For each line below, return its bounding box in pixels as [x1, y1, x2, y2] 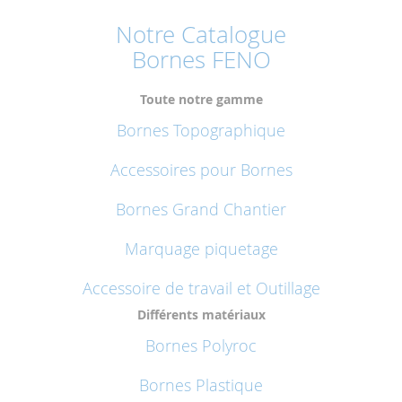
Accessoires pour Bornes [109, 159, 293, 181]
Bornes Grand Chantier [116, 198, 286, 221]
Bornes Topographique [117, 119, 285, 142]
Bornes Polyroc [145, 335, 257, 357]
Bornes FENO [131, 44, 271, 76]
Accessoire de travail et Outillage [82, 277, 320, 300]
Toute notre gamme [139, 91, 263, 109]
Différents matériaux [136, 306, 266, 324]
